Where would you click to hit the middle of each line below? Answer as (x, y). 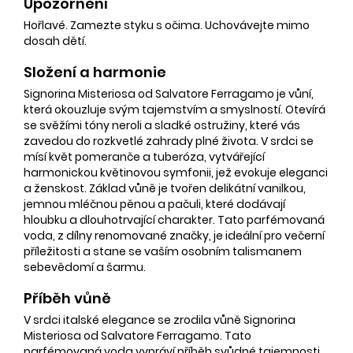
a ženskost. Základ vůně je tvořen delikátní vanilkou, (165, 188)
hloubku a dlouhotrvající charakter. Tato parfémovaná (174, 219)
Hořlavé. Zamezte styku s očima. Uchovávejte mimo (167, 25)
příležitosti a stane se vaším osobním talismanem (163, 251)
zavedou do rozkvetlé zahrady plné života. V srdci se (169, 141)
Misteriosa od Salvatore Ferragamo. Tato (137, 335)
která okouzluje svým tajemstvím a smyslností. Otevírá (175, 109)
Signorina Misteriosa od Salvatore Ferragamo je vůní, (169, 93)
